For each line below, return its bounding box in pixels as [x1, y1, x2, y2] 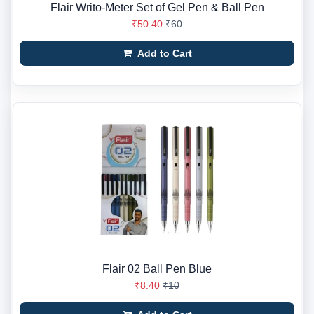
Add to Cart [134, 48, 192, 59]
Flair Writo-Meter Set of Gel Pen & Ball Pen [50, 1, 264, 13]
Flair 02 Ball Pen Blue [102, 263, 212, 275]
